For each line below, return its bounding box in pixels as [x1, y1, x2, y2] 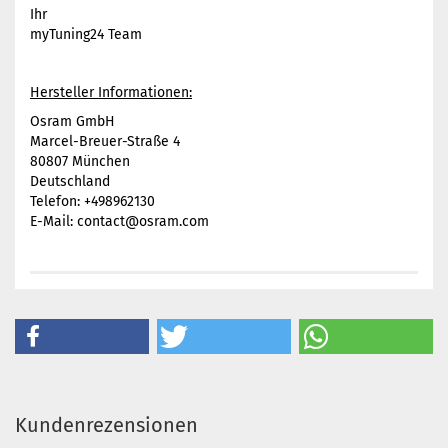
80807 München [30, 153, 130, 170]
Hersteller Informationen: [30, 84, 192, 101]
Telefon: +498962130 [30, 193, 155, 210]
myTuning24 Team [30, 26, 142, 43]
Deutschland [30, 173, 110, 190]
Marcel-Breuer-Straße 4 [30, 133, 180, 150]
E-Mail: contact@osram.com [30, 213, 209, 230]
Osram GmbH [30, 113, 115, 130]
